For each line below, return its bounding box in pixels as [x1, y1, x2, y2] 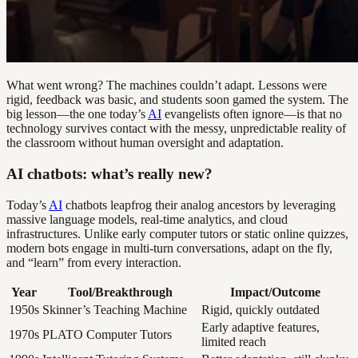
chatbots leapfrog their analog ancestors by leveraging [62, 197, 336, 212]
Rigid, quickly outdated [201, 302, 320, 316]
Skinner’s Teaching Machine [42, 302, 187, 316]
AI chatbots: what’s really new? [6, 165, 213, 183]
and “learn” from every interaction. [6, 255, 181, 269]
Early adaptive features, [201, 320, 320, 334]
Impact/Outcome [230, 284, 320, 299]
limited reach [201, 334, 266, 348]
